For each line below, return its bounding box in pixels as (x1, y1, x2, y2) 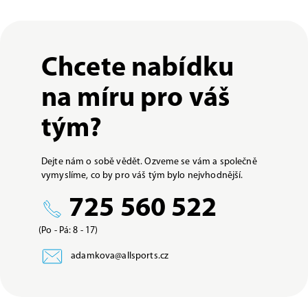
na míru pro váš (41, 85, 230, 113)
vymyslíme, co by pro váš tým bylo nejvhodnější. (41, 170, 243, 181)
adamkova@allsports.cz (69, 251, 169, 262)
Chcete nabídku (41, 54, 234, 82)
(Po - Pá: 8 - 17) (38, 225, 98, 236)
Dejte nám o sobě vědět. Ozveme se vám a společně (41, 156, 257, 167)
